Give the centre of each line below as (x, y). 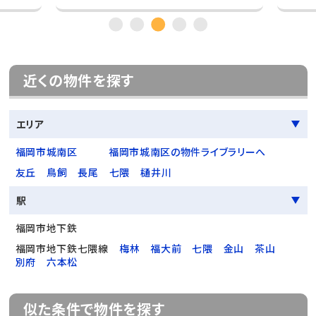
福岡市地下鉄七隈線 (62, 249)
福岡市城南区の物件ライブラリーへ (187, 152)
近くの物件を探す (79, 80)
